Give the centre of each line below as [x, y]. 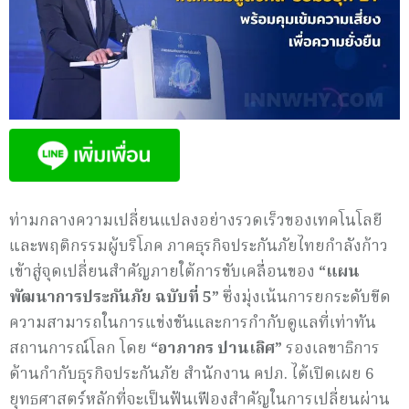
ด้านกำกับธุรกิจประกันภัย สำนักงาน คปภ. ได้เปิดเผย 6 [192, 374]
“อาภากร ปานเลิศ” [216, 349]
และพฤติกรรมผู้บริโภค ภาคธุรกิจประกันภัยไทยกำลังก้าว [199, 246]
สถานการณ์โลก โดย [80, 349]
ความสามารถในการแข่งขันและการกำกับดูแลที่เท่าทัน [193, 323]
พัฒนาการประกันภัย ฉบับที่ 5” [114, 298]
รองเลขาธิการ [331, 349]
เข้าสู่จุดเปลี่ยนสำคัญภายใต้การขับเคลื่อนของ [164, 272]
